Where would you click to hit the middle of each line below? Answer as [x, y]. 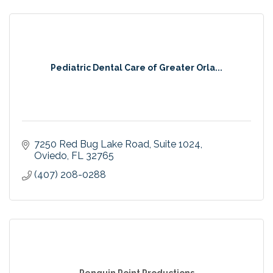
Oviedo [51, 155]
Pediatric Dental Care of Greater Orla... [136, 67]
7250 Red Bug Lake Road [92, 144]
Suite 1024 [177, 144]
